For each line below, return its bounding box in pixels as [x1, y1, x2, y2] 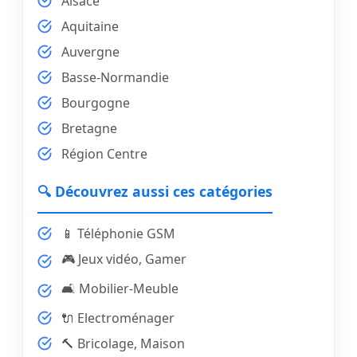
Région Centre [61, 145, 147, 163]
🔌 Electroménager [61, 309, 175, 328]
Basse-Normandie [61, 69, 169, 87]
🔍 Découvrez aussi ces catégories [37, 182, 273, 202]
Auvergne [61, 43, 120, 61]
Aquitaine [61, 18, 119, 36]
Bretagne [61, 120, 117, 138]
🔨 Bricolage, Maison [61, 335, 185, 353]
